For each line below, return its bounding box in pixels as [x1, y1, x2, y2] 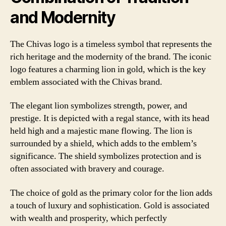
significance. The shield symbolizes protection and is [10, 150, 201, 162]
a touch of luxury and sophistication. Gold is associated [10, 199, 209, 211]
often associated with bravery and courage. [10, 163, 164, 175]
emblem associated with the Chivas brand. [10, 76, 162, 88]
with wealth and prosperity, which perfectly [10, 212, 167, 224]
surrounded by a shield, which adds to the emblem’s [10, 138, 197, 149]
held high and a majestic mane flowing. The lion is [10, 125, 192, 137]
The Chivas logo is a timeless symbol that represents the [10, 38, 212, 50]
